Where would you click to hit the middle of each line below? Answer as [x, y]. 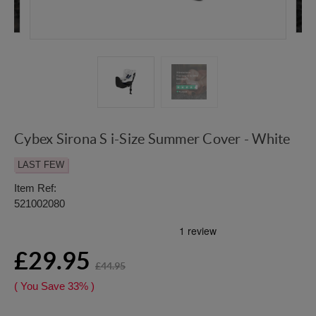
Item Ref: [35, 188]
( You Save [39, 286]
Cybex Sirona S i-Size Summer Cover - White [152, 139]
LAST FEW [41, 165]
